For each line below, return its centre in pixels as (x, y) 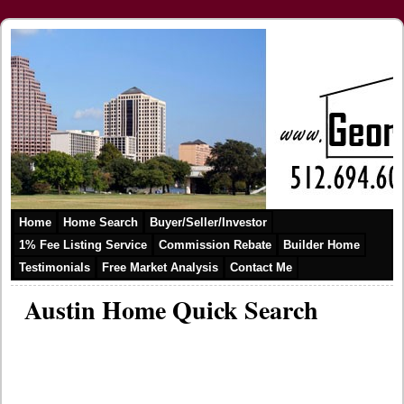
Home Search (101, 222)
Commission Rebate (215, 245)
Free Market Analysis (160, 267)
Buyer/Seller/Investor (208, 222)
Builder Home (321, 245)
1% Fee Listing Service (83, 245)
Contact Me (261, 267)
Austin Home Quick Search (171, 310)
